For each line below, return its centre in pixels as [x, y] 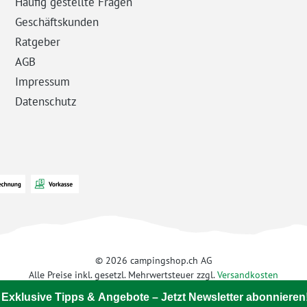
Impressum [42, 82]
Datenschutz [46, 101]
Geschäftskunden [57, 22]
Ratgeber [37, 42]
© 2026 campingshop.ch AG [153, 260]
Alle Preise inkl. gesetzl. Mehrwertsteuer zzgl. [123, 274]
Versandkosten [248, 274]
